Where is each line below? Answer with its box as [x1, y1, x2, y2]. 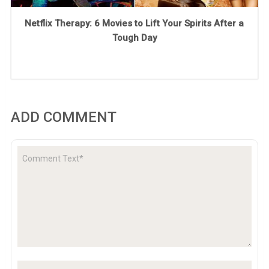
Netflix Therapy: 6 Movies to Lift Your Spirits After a [25, 18, 244, 29]
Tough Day [112, 32, 157, 44]
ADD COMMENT [10, 109, 116, 126]
